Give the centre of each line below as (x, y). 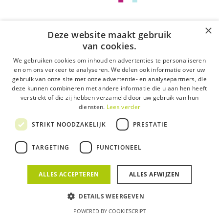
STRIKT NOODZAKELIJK (69, 124)
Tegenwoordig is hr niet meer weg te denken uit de (113, 21)
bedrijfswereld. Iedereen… (74, 30)
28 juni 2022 (52, 54)
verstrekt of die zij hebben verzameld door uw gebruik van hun (109, 98)
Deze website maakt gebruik (109, 35)
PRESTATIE (150, 124)
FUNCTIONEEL (119, 147)
